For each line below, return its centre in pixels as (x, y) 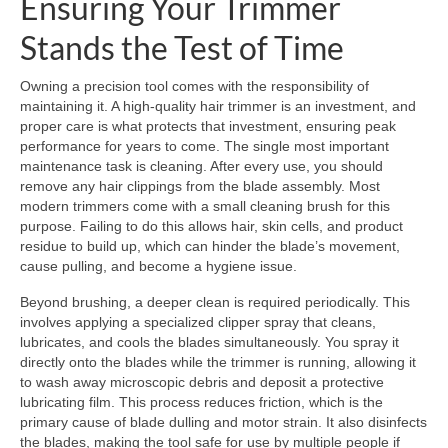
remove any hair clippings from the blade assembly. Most (200, 186)
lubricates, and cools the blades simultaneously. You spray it (209, 342)
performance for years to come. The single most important (204, 146)
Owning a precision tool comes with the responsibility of (194, 86)
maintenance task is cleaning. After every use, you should (201, 166)
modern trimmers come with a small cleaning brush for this (205, 206)
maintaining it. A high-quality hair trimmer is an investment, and (218, 106)
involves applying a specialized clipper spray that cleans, (198, 322)
